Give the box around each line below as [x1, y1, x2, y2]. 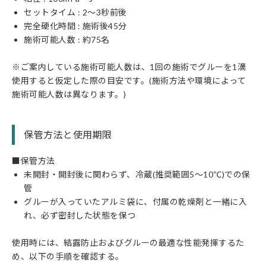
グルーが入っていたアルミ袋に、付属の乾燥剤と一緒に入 [24, 197, 247, 207]
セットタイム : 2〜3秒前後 [24, 7, 127, 18]
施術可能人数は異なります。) [12, 89, 126, 100]
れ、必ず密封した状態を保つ [24, 210, 136, 221]
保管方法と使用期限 [24, 129, 112, 141]
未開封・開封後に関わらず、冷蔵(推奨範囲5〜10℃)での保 [24, 169, 251, 180]
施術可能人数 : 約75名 [24, 34, 110, 45]
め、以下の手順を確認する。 [12, 251, 124, 262]
